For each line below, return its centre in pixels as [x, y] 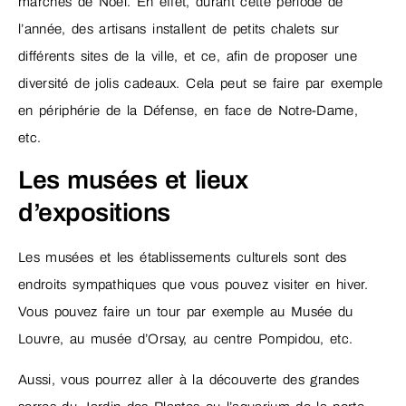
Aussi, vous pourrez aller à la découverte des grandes [189, 379]
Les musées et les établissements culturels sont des [183, 258]
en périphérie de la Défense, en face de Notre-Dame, [188, 110]
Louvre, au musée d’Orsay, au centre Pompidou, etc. [188, 339]
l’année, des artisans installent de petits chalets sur [179, 29]
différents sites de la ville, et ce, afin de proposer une [188, 56]
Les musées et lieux [133, 180]
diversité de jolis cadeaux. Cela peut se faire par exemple [201, 83]
